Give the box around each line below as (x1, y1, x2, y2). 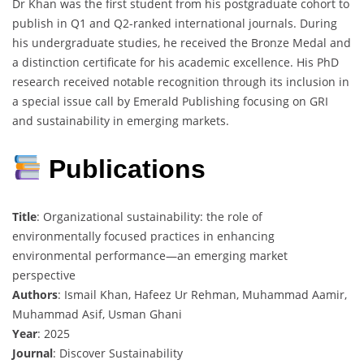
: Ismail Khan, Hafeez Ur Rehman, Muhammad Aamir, (58, 287, 347, 303)
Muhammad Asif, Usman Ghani (12, 306, 182, 323)
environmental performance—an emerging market (12, 248, 288, 264)
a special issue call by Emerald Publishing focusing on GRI (12, 93, 328, 110)
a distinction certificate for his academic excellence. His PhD (12, 54, 339, 71)
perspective (12, 267, 76, 284)
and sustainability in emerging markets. (12, 113, 229, 129)
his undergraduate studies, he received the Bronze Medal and (12, 35, 351, 51)
